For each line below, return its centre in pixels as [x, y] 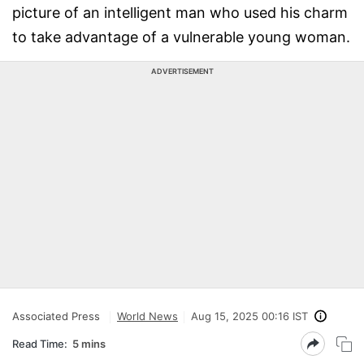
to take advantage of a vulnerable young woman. [181, 37]
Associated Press [56, 316]
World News [147, 316]
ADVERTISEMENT [182, 71]
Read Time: [40, 343]
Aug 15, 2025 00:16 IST [249, 316]
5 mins [89, 343]
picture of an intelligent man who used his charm [180, 13]
